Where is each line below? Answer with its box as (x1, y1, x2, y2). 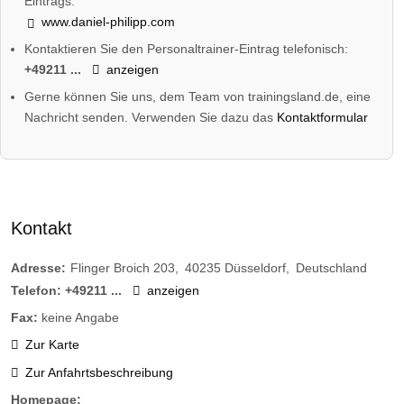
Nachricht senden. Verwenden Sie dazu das (24, 109, 278, 124)
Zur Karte (24, 337, 79, 353)
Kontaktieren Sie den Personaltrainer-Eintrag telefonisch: (24, 41, 349, 56)
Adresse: (11, 260, 66, 275)
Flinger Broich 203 (70, 260, 175, 275)
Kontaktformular (277, 109, 369, 124)
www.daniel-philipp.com (41, 14, 176, 29)
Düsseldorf (225, 260, 286, 275)
